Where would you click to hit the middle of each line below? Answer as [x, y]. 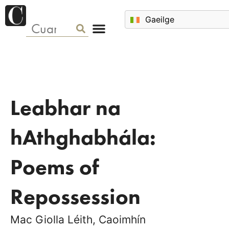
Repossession [75, 197]
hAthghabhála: [83, 138]
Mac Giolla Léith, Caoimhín [78, 220]
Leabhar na [65, 108]
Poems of [55, 167]
